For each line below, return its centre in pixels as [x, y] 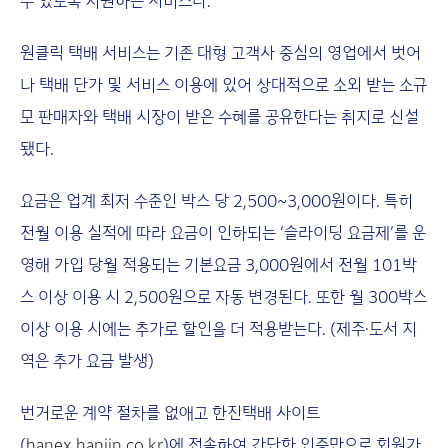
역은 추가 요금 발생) [87, 360]
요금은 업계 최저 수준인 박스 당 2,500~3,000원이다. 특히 [216, 200]
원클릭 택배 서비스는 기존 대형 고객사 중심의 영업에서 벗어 [220, 52]
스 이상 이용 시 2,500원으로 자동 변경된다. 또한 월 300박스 [223, 296]
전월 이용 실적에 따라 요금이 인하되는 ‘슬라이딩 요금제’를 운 [223, 232]
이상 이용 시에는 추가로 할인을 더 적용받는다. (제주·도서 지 [218, 328]
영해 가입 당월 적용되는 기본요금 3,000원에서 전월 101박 [218, 264]
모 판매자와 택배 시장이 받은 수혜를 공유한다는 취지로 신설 [219, 116]
